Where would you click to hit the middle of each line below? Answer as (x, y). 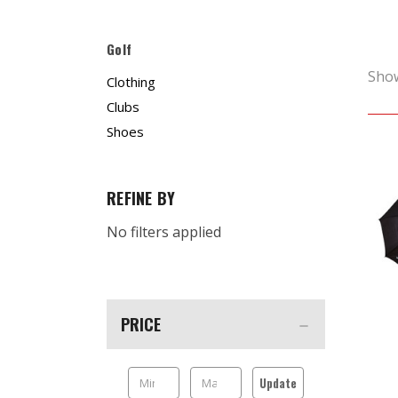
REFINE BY (141, 198)
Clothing (131, 82)
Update (278, 383)
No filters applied (164, 232)
